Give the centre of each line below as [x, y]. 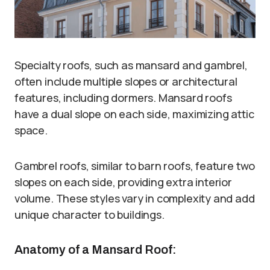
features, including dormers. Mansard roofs [123, 98]
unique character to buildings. [89, 215]
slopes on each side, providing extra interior [123, 182]
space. [31, 130]
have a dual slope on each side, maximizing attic [134, 114]
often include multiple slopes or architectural [126, 82]
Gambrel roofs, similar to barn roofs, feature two [135, 166]
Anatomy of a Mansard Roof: [96, 250]
